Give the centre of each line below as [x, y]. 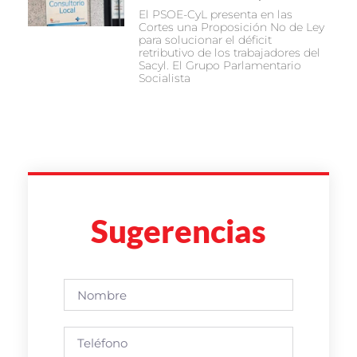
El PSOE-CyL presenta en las [215, 15]
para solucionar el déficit [205, 40]
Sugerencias [178, 231]
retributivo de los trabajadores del [229, 53]
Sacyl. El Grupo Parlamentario [220, 66]
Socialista [164, 78]
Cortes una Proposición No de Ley [231, 27]
